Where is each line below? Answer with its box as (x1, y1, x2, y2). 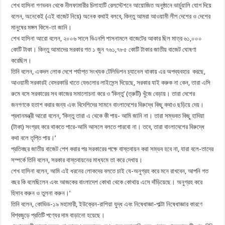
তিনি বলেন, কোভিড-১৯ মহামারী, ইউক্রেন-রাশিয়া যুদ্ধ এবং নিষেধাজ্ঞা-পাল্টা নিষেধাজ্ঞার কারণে (11, 200, 203, 208)
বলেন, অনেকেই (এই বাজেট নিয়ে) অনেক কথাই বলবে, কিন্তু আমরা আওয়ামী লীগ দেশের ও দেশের (11, 12, 211, 20)
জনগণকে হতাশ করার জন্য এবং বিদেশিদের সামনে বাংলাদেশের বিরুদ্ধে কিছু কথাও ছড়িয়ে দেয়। (11, 100, 204, 108)
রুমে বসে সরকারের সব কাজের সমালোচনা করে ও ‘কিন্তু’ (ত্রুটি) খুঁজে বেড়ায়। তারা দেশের (11, 89, 195, 97)
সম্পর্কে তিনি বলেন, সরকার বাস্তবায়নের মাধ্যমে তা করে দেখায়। (11, 156, 143, 164)
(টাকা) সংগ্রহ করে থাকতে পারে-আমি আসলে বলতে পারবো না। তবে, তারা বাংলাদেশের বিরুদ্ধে (11, 123, 205, 131)
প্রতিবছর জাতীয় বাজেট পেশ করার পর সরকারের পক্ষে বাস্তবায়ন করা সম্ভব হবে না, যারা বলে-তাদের (11, 145, 214, 153)
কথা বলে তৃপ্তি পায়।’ (11, 134, 56, 142)
